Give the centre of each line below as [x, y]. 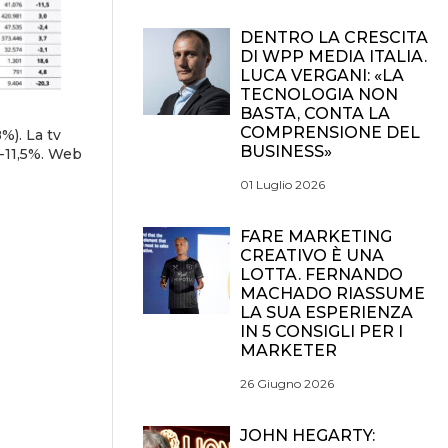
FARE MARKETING [316, 236]
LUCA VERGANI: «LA [322, 75]
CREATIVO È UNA [312, 255]
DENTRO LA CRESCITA [334, 37]
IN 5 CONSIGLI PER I [321, 331]
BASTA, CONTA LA [315, 113]
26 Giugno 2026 [287, 383]
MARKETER [288, 350]
